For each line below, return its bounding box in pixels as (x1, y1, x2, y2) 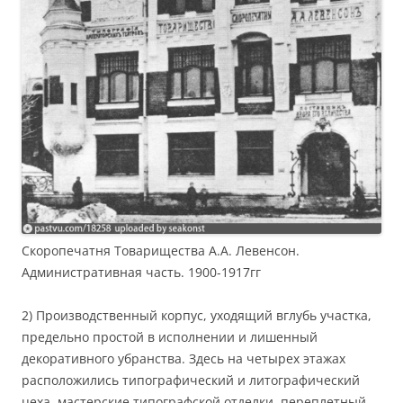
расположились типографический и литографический (22, 371, 360, 389)
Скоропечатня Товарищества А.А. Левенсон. (22, 241, 300, 259)
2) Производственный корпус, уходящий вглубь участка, (22, 306, 372, 324)
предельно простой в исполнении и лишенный (22, 327, 318, 345)
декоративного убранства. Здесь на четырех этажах (22, 349, 345, 367)
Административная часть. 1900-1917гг (22, 263, 261, 281)
